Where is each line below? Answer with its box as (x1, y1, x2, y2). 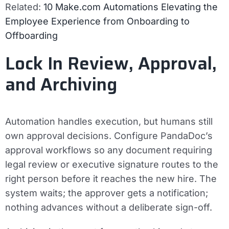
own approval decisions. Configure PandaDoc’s (5, 130, 213, 141)
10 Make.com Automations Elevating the (43, 1, 218, 12)
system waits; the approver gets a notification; (5, 187, 208, 198)
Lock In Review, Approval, (5, 49, 217, 77)
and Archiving (5, 70, 117, 98)
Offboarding (5, 30, 58, 41)
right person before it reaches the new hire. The (5, 173, 217, 184)
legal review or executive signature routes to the (5, 158, 218, 170)
